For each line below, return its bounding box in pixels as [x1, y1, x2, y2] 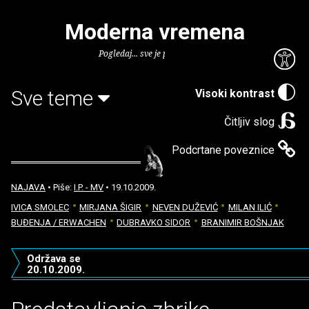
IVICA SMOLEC [11, 201, 69, 212]
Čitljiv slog [224, 114, 275, 128]
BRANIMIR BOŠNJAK [201, 217, 284, 228]
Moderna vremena [64, 19, 245, 45]
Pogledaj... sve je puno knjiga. [99, 48, 210, 59]
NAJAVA [11, 182, 46, 192]
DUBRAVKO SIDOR [117, 217, 191, 228]
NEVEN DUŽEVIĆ [152, 201, 218, 212]
